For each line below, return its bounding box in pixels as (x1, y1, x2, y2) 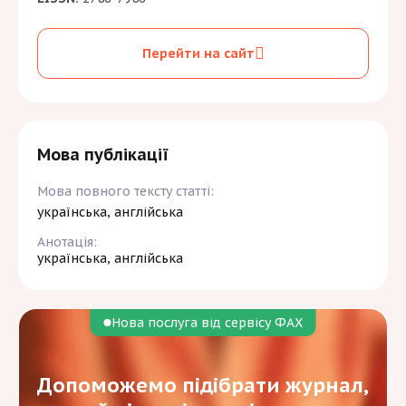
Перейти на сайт (141, 44, 255, 62)
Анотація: (37, 234, 97, 251)
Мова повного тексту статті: (37, 183, 214, 200)
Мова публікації (37, 144, 169, 166)
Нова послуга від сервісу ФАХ (111, 314, 303, 332)
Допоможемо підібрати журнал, (37, 372, 369, 399)
